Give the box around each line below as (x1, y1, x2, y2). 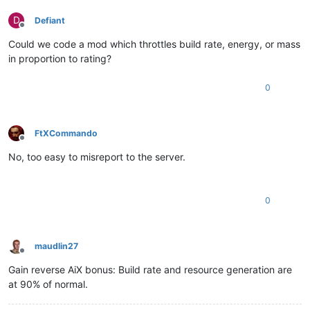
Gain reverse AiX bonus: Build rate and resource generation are (8, 263, 292, 275)
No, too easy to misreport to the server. (8, 150, 185, 163)
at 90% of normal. (8, 277, 88, 290)
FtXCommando (35, 127, 98, 138)
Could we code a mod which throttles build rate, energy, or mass (8, 37, 300, 50)
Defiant (35, 15, 65, 26)
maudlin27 (35, 240, 78, 251)
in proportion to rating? (8, 52, 111, 64)
